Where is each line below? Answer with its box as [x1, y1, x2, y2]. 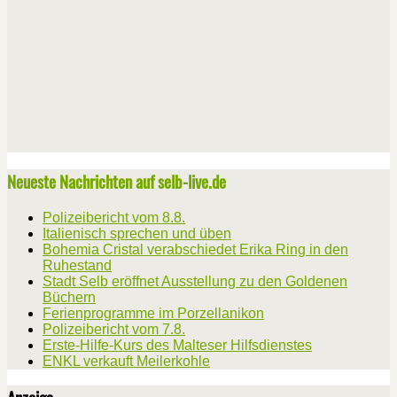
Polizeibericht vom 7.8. [43, 321, 185, 337]
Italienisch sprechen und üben [43, 225, 231, 241]
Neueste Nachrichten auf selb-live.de [7, 168, 226, 193]
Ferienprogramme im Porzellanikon [43, 305, 264, 321]
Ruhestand [43, 257, 112, 273]
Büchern [43, 289, 96, 305]
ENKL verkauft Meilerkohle [43, 353, 210, 369]
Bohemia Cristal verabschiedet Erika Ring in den [43, 241, 348, 257]
